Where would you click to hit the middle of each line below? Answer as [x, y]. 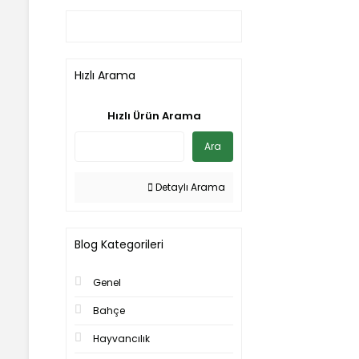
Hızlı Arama [105, 75]
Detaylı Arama [189, 187]
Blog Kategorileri [119, 244]
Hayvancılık [121, 339]
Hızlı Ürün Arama [154, 116]
